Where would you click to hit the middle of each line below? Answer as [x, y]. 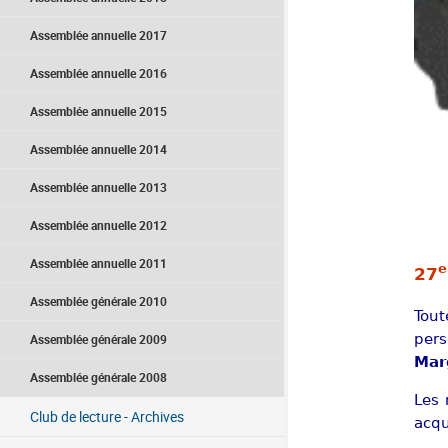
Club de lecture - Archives [107, 416]
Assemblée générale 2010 [98, 301]
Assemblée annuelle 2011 [98, 263]
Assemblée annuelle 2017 [98, 35]
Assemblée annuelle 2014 [98, 149]
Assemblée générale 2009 [98, 339]
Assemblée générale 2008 [98, 377]
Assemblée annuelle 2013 [98, 187]
